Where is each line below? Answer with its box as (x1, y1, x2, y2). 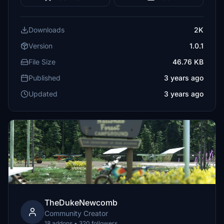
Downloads (28, 25, 64, 34)
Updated (28, 89, 57, 98)
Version (28, 41, 52, 50)
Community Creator (44, 209, 108, 217)
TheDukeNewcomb (44, 197, 117, 207)
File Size (28, 57, 55, 66)
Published (28, 73, 60, 82)
